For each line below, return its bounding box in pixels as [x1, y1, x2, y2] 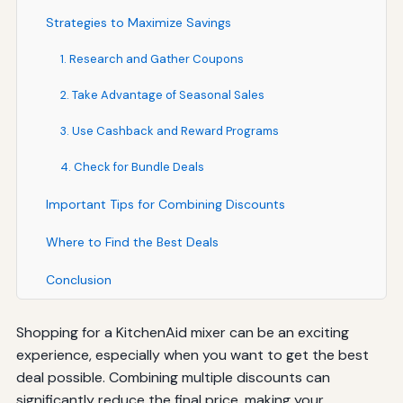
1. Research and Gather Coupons [59, 50, 244, 67]
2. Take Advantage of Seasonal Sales [59, 86, 264, 103]
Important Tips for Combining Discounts [45, 195, 285, 212]
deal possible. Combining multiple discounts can [15, 367, 330, 387]
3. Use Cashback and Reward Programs [59, 122, 279, 139]
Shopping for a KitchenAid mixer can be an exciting [15, 322, 349, 342]
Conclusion [45, 271, 112, 288]
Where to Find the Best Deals [45, 233, 219, 250]
